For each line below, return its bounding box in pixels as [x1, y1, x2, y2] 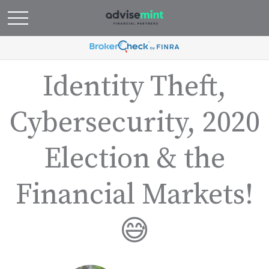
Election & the [44, 141, 225, 177]
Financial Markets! [16, 177, 253, 213]
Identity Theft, [43, 69, 226, 105]
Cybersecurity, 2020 [9, 105, 260, 141]
